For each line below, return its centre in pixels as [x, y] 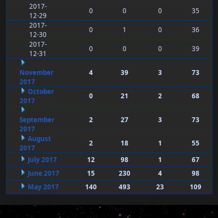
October [41, 92]
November [36, 73]
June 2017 [43, 173]
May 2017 [43, 187]
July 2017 [42, 160]
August [39, 139]
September [37, 120]
